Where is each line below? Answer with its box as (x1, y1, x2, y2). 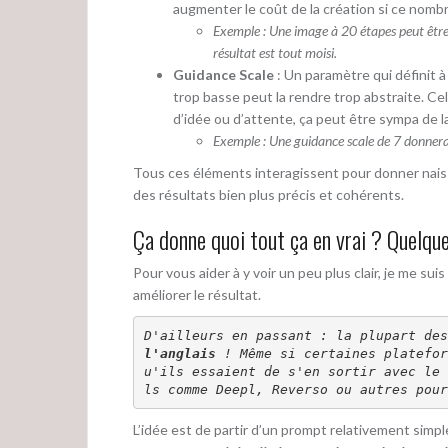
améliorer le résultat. (133, 286, 261, 304)
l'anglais (143, 345, 216, 361)
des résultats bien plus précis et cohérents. (133, 186, 404, 204)
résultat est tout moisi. (213, 44, 337, 62)
